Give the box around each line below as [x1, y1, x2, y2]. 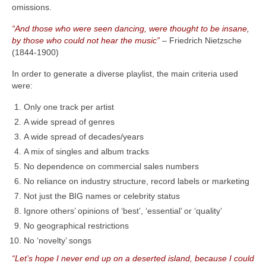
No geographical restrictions [24, 221, 129, 231]
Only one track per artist [24, 102, 114, 112]
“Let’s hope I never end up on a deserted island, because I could [12, 254, 254, 264]
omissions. [12, 2, 52, 12]
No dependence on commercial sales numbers [24, 161, 199, 172]
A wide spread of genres [24, 117, 115, 127]
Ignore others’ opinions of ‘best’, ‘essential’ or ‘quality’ [24, 206, 222, 216]
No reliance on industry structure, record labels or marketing [24, 176, 249, 186]
